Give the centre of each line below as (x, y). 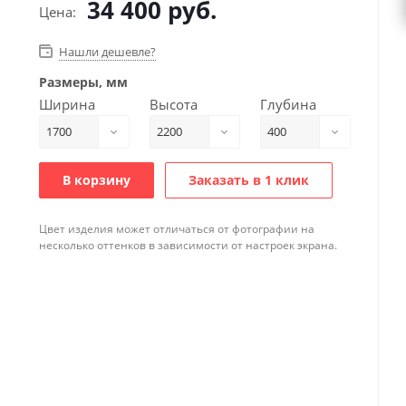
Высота (174, 105)
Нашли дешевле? (108, 52)
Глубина (288, 105)
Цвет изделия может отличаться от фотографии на (177, 229)
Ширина (68, 105)
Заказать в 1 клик (249, 180)
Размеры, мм (84, 82)
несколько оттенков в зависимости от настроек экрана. (188, 246)
